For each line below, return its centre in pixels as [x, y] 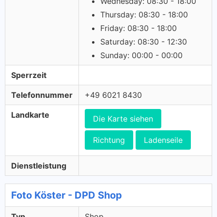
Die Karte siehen [123, 119]
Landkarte [30, 115]
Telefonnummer [42, 95]
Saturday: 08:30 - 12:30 [144, 42]
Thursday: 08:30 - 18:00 [144, 15]
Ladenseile [163, 140]
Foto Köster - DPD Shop [67, 195]
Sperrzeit [29, 75]
